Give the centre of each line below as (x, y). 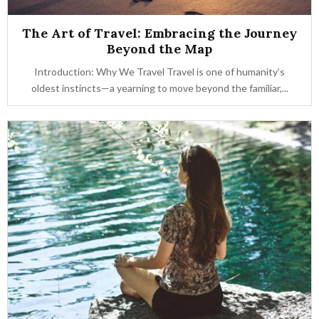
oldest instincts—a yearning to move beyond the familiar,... (159, 88)
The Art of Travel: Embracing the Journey (159, 33)
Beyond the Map (159, 49)
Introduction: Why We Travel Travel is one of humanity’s (159, 72)
